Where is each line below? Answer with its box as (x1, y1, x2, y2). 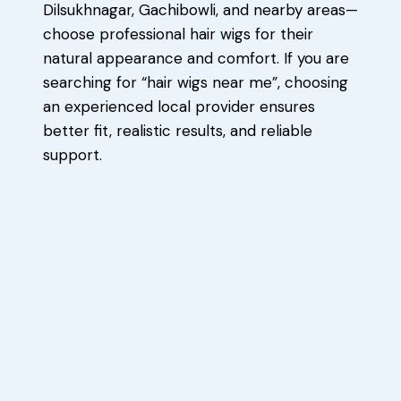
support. (43, 145, 102, 166)
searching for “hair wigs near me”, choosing (43, 73, 348, 93)
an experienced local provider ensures (43, 97, 315, 117)
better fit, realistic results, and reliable (43, 121, 312, 141)
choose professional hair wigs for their (43, 24, 313, 45)
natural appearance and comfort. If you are (43, 48, 349, 69)
